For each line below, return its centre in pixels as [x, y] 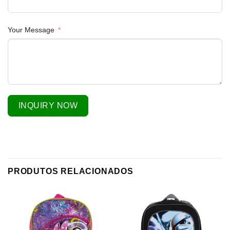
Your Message [31, 30]
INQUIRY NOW [48, 106]
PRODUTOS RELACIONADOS [71, 171]
